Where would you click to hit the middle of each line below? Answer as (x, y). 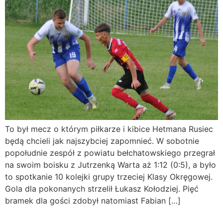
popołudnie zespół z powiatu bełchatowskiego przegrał (110, 153)
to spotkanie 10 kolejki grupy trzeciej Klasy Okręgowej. (109, 177)
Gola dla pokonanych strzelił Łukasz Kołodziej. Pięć (102, 189)
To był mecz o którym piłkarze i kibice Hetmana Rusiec (109, 129)
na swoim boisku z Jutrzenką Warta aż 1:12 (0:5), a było (111, 165)
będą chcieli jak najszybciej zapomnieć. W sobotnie (102, 141)
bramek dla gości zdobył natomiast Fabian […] (93, 201)
